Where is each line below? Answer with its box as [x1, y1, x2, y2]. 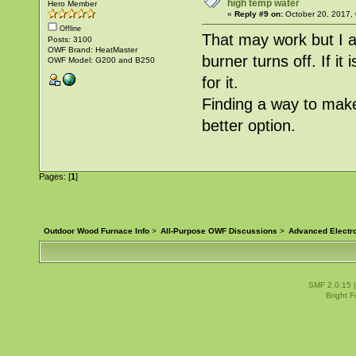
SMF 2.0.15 [308, 281, 351, 290]
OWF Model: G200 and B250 [47, 55, 155, 64]
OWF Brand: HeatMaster [47, 44, 137, 54]
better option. [202, 116, 296, 134]
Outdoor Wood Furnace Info [44, 226, 150, 236]
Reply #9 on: [234, 9, 284, 18]
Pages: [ [39, 171, 71, 181]
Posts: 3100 [47, 34, 92, 44]
